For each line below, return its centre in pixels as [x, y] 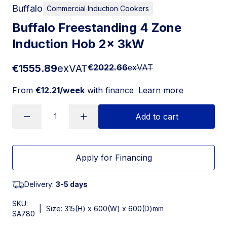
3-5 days [72, 184]
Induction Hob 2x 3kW [78, 44]
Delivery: [40, 184]
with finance [109, 90]
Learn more [161, 90]
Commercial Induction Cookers [98, 8]
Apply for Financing [113, 157]
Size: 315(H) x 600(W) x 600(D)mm [105, 208]
